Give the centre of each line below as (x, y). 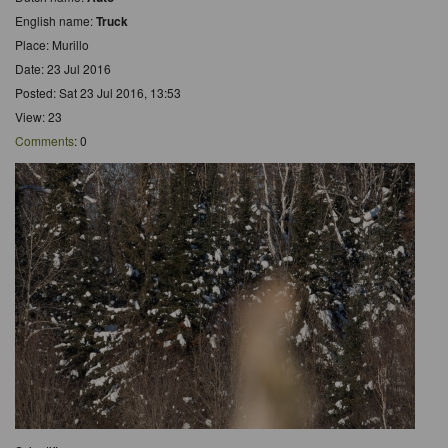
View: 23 (38, 116)
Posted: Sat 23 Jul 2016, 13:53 (98, 92)
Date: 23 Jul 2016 (63, 68)
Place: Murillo (52, 44)
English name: (55, 20)
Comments (44, 140)
